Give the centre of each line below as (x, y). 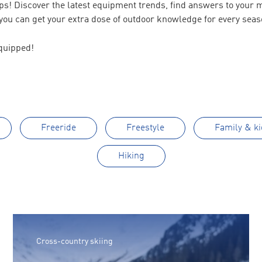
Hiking (131, 156)
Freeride (58, 128)
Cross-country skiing (74, 242)
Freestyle (145, 128)
